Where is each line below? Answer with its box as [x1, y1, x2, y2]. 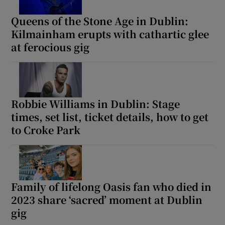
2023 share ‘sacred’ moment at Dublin [11, 192, 203, 207]
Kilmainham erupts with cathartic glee [11, 27, 209, 42]
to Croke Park [11, 123, 81, 138]
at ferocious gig [11, 40, 90, 55]
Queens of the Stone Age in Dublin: [11, 14, 189, 29]
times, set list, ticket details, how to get [11, 109, 209, 125]
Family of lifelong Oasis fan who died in [11, 179, 212, 194]
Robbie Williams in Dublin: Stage [11, 96, 180, 111]
